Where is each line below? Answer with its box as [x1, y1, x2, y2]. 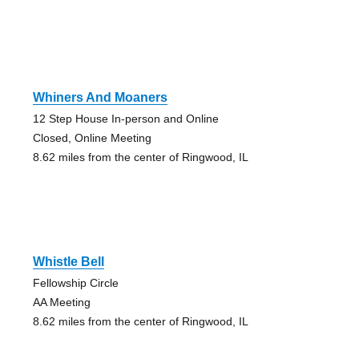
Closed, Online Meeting [32, 131, 151, 144]
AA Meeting [32, 295, 91, 309]
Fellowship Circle [32, 276, 119, 289]
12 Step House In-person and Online [32, 111, 219, 125]
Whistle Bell [32, 254, 104, 268]
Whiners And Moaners [32, 90, 167, 104]
